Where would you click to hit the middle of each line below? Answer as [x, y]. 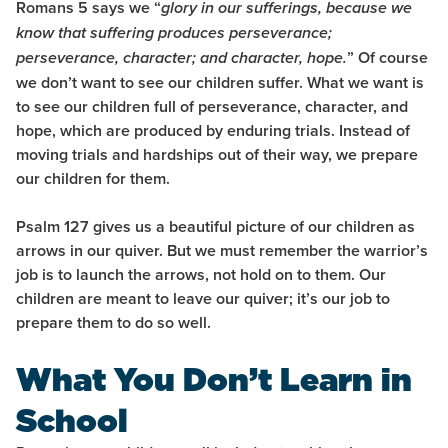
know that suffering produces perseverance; [174, 34]
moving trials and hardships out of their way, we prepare [217, 155]
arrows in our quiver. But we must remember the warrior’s [222, 251]
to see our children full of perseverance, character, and [212, 107]
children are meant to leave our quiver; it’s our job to [203, 299]
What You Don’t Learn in [214, 380]
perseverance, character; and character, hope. [181, 59]
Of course [391, 58]
